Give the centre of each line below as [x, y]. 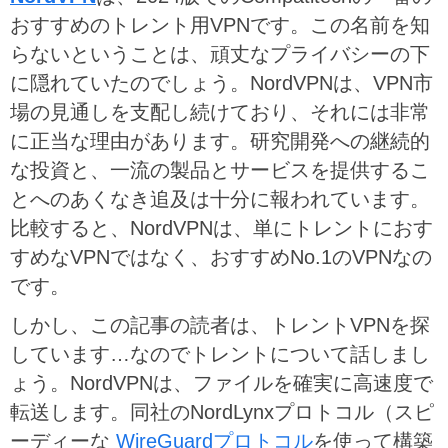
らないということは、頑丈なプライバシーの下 [220, 53]
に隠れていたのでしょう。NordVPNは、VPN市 [221, 82]
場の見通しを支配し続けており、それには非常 [220, 111]
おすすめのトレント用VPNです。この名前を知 [220, 24]
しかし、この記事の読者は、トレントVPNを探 [220, 324]
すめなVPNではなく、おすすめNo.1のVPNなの [221, 256]
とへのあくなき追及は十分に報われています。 [220, 198]
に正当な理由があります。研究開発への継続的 [220, 140]
